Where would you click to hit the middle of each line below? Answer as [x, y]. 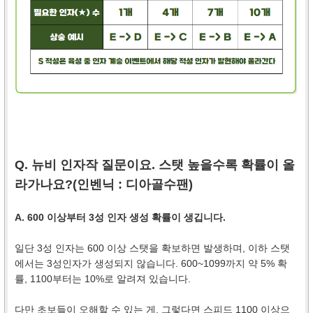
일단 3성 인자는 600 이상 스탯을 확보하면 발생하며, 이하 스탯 [152, 248]
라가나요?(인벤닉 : [70, 184]
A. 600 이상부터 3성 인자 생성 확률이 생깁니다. [120, 217]
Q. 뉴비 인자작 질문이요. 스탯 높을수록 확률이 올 [155, 165]
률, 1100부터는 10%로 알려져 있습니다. [103, 278]
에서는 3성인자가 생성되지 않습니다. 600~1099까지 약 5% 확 [151, 263]
